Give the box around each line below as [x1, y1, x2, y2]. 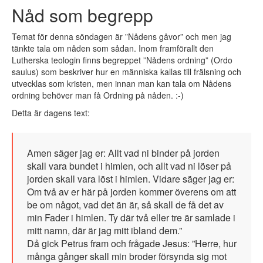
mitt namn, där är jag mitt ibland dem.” [27, 224, 182, 238]
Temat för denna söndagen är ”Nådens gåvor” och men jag [12, 31, 231, 43]
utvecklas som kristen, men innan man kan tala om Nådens [12, 77, 231, 90]
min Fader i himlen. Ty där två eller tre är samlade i [27, 211, 235, 225]
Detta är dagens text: [12, 107, 90, 119]
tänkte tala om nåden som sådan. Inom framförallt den [12, 42, 214, 55]
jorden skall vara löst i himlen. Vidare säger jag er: [27, 172, 234, 186]
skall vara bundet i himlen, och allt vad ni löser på [27, 159, 231, 173]
